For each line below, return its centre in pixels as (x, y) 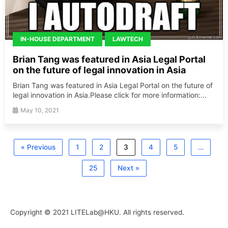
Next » (128, 168)
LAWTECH (128, 39)
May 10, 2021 (40, 110)
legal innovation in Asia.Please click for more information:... (110, 95)
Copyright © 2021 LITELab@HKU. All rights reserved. (97, 212)
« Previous (38, 147)
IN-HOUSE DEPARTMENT (58, 39)
